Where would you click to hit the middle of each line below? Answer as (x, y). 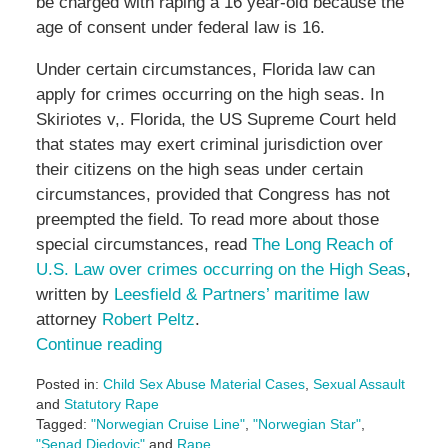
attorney (68, 320)
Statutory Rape (111, 404)
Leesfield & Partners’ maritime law (241, 295)
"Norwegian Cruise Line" (167, 424)
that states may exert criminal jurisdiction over (209, 145)
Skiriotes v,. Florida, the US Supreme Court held (215, 120)
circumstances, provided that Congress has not (212, 195)
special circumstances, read (143, 245)
